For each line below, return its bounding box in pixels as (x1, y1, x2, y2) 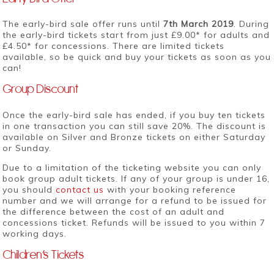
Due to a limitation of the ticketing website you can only (2, 161, 262, 173)
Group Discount (2, 81, 80, 97)
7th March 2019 (163, 18, 234, 30)
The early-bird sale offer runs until (2, 18, 164, 30)
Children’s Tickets (2, 246, 85, 262)
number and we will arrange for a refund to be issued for (2, 194, 267, 206)
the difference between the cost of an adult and (2, 206, 225, 217)
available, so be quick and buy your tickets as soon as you (2, 51, 272, 63)
